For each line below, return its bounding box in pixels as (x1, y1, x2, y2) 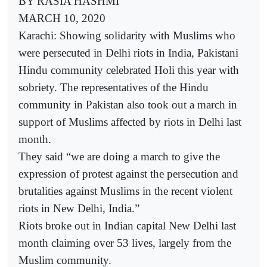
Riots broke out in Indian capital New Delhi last (18, 219, 236, 232)
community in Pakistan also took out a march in (18, 98, 237, 111)
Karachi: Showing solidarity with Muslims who (18, 29, 235, 42)
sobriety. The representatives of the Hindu (18, 81, 209, 94)
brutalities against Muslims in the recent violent (18, 185, 232, 198)
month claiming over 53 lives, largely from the (18, 237, 231, 250)
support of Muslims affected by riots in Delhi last (18, 116, 241, 129)
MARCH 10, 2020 (18, 12, 105, 25)
